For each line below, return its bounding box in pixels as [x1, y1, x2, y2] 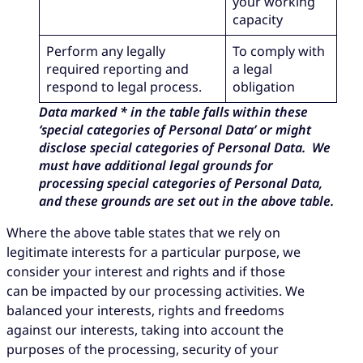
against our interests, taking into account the [6, 321, 284, 340]
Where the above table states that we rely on [6, 224, 280, 242]
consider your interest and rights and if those [6, 263, 285, 281]
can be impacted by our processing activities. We [6, 282, 305, 301]
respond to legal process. [46, 78, 203, 96]
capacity [233, 11, 284, 29]
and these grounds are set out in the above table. [39, 192, 334, 211]
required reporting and [46, 60, 190, 79]
